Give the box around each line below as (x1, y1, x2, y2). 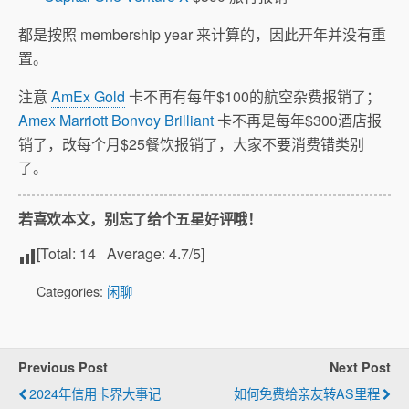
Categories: (37, 281, 107, 301)
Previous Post (18, 358, 108, 377)
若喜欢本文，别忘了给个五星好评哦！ (18, 208, 262, 230)
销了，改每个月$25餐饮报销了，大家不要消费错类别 (18, 133, 364, 155)
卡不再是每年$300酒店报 (214, 110, 382, 131)
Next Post (330, 358, 391, 377)
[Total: (37, 243, 79, 265)
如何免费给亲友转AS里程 (234, 383, 380, 404)
